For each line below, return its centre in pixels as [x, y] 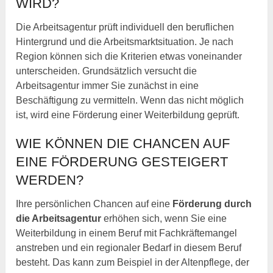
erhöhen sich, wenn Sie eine [164, 219]
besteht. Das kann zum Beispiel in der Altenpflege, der [133, 263]
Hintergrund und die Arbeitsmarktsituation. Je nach [125, 42]
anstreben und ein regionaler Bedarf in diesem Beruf [129, 248]
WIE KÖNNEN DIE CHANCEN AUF [123, 144]
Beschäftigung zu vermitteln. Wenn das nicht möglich [130, 101]
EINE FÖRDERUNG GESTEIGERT [122, 162]
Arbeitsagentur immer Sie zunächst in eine [108, 86]
